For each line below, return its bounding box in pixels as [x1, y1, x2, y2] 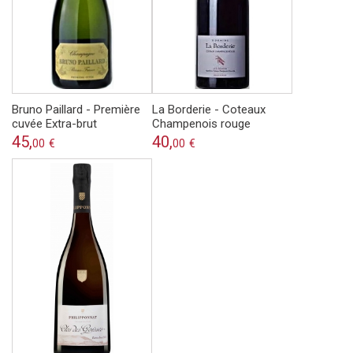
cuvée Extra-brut [12, 117, 97, 132]
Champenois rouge [152, 117, 251, 132]
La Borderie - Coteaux [152, 102, 266, 117]
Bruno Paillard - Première [12, 102, 140, 117]
